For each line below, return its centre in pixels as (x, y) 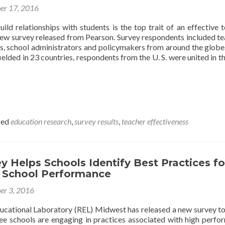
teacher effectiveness (155, 121)
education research (41, 121)
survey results (96, 121)
